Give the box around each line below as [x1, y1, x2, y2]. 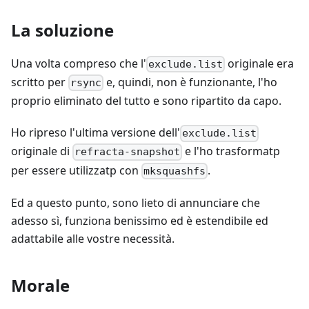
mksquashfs [143, 164, 206, 177]
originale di [11, 143, 72, 159]
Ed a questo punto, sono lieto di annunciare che [11, 195, 260, 210]
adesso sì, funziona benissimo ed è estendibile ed [11, 212, 268, 228]
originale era [225, 55, 295, 71]
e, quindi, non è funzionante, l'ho [103, 74, 278, 90]
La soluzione [11, 18, 114, 41]
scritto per [11, 74, 68, 90]
